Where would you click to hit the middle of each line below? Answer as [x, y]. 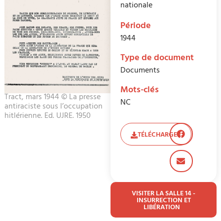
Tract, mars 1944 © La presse [52, 97]
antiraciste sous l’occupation [53, 107]
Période [136, 27]
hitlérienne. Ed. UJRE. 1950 [47, 116]
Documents [140, 71]
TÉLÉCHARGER [159, 136]
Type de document [157, 59]
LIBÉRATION [164, 208]
